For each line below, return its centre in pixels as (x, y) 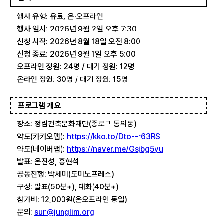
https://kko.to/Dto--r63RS (114, 136)
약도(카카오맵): (42, 136)
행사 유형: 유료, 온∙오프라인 (60, 16)
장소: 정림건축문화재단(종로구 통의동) (77, 124)
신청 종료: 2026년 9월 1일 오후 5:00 (76, 54)
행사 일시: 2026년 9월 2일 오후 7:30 (77, 29)
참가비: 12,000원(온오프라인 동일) (72, 199)
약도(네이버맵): (42, 149)
